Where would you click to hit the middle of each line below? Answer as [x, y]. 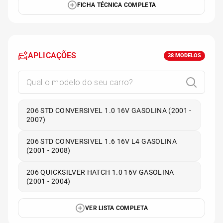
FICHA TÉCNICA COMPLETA [116, 5]
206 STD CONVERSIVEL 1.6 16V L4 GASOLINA [102, 141]
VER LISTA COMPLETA [116, 208]
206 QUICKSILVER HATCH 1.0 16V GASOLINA [100, 172]
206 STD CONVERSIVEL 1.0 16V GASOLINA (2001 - [109, 111]
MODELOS [187, 56]
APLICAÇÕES [52, 56]
